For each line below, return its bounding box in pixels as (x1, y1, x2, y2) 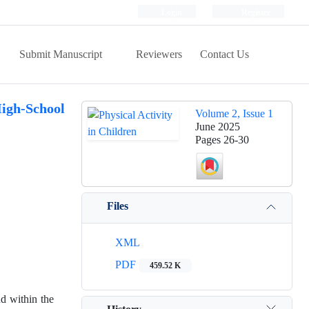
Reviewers (136, 48, 182, 61)
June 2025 (195, 120, 240, 133)
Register (239, 7, 270, 17)
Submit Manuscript (19, 48, 105, 61)
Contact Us (200, 48, 249, 61)
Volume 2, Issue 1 (195, 107, 273, 120)
